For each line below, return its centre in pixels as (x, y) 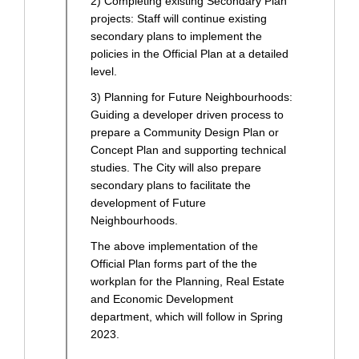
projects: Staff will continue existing (179, 18)
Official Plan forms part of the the (174, 263)
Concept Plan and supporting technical (188, 149)
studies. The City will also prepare (176, 167)
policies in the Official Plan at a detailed (190, 53)
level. (104, 71)
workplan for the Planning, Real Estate (188, 281)
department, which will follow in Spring (187, 316)
